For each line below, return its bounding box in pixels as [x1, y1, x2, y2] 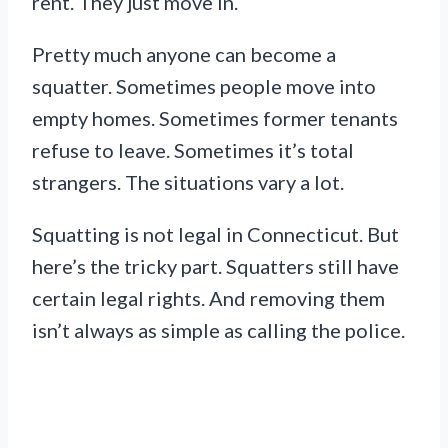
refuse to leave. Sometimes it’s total [32, 137, 354, 162]
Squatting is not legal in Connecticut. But [32, 221, 399, 246]
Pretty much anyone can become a [32, 41, 336, 66]
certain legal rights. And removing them [32, 285, 385, 310]
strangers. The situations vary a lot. [32, 169, 344, 194]
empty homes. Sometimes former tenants [32, 105, 398, 130]
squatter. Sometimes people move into [32, 73, 376, 98]
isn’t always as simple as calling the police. [32, 317, 405, 342]
